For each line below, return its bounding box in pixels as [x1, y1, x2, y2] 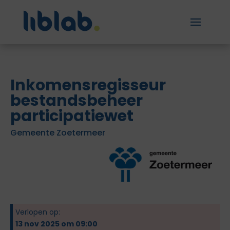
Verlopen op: [15, 207, 60, 217]
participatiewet [10, 105, 133, 127]
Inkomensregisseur [10, 74, 166, 96]
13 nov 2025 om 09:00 [15, 219, 98, 229]
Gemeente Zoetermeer [10, 127, 105, 139]
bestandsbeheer [10, 90, 143, 111]
